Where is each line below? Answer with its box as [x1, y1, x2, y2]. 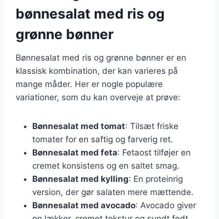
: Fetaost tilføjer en [117, 147, 191, 157]
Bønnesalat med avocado [32, 200, 135, 210]
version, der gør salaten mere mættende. [32, 187, 194, 197]
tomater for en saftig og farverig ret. [32, 134, 173, 144]
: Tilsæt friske [125, 121, 178, 131]
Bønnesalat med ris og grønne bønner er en [16, 52, 186, 63]
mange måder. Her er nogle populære [16, 79, 163, 89]
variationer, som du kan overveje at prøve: [16, 92, 180, 102]
